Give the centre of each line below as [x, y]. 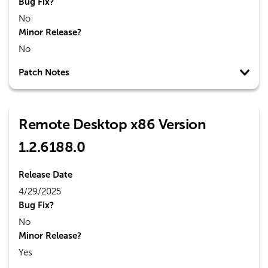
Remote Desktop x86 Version [112, 124]
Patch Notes [44, 72]
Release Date [45, 175]
